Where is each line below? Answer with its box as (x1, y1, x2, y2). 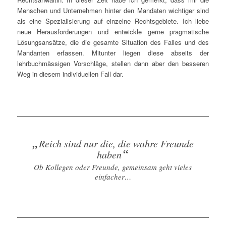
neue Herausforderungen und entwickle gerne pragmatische (17, 27, 209, 37)
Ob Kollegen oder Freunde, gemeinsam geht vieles (34, 161, 192, 172)
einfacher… (94, 171, 131, 182)
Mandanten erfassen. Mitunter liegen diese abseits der (17, 48, 209, 58)
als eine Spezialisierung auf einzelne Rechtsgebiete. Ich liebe (17, 16, 209, 26)
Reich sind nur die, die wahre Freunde (39, 137, 194, 150)
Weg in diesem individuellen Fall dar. (17, 69, 124, 79)
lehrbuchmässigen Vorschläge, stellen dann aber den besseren (17, 59, 209, 69)
